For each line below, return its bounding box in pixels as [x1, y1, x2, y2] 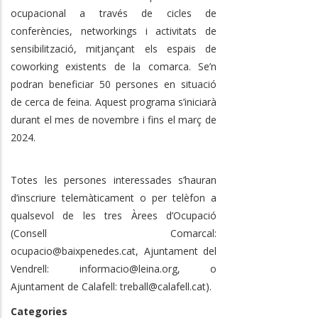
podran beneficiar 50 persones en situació [11, 77, 216, 91]
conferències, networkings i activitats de [11, 23, 216, 38]
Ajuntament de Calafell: [11, 279, 120, 293]
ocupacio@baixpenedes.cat [11, 243, 136, 258]
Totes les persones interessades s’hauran [11, 172, 216, 187]
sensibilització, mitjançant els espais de [11, 41, 216, 55]
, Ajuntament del [136, 243, 216, 258]
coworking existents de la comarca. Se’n [11, 59, 216, 73]
